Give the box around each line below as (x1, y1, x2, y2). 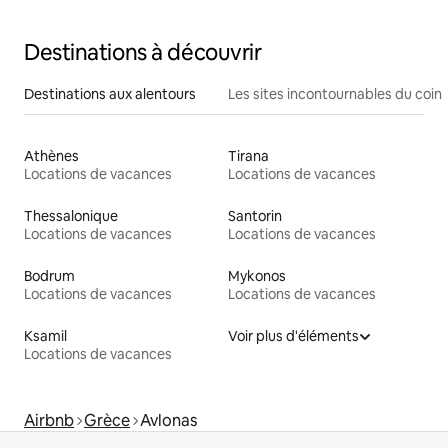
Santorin (228, 206, 282, 225)
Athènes (24, 146, 79, 165)
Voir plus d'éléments (228, 326, 359, 345)
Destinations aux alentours (24, 84, 196, 103)
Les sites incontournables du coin (228, 84, 442, 103)
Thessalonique (24, 206, 118, 225)
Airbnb (24, 409, 74, 431)
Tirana (228, 146, 269, 165)
